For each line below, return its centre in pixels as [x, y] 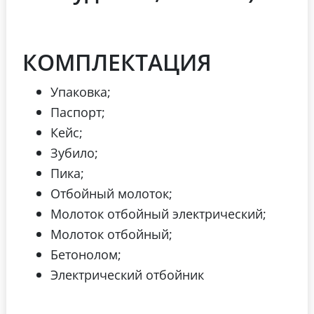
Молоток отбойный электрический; [158, 213]
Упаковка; [81, 91]
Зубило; [74, 152]
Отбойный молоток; [111, 193]
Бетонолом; [86, 254]
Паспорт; [78, 112]
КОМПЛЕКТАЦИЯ [117, 62]
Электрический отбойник [127, 274]
